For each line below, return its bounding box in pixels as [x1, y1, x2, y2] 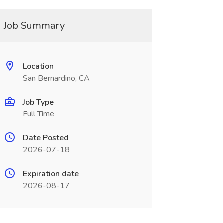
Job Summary [3, 19, 65, 32]
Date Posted [22, 132, 69, 143]
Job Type [22, 97, 54, 108]
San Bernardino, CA [22, 73, 90, 84]
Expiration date [22, 168, 79, 179]
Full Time [22, 109, 54, 119]
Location [22, 61, 54, 72]
